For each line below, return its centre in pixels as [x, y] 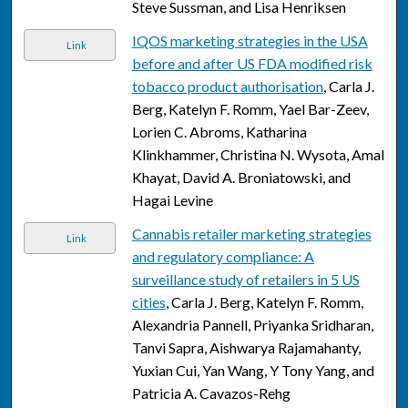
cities [148, 302]
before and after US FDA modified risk [252, 64]
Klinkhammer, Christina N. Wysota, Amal [258, 155]
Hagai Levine [172, 200]
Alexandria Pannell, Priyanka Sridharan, [252, 325]
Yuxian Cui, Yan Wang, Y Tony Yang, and [253, 371]
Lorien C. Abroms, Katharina [219, 132]
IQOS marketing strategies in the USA [250, 41]
